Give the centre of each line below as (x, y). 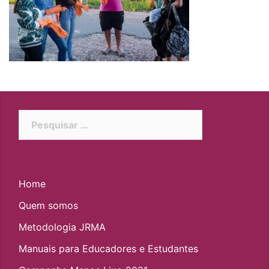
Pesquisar (41, 117)
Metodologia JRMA (62, 227)
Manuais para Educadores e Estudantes (108, 249)
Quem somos (48, 205)
